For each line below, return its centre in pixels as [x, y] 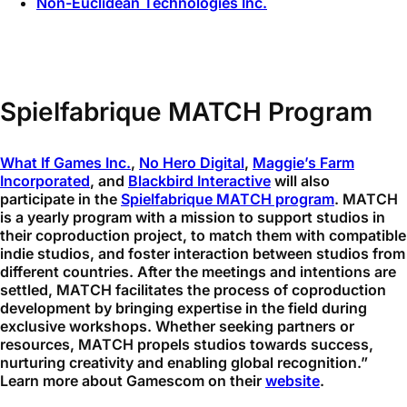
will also [300, 181]
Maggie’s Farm [303, 163]
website [293, 381]
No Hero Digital [192, 163]
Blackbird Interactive [199, 181]
